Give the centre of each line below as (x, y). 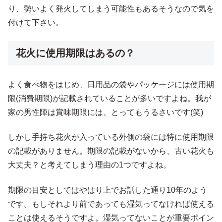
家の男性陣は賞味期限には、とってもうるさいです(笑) (106, 112)
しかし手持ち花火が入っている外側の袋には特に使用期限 (111, 137)
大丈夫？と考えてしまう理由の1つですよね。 (89, 165)
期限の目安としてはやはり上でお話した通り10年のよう (108, 190)
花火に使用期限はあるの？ (75, 53)
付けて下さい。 (36, 23)
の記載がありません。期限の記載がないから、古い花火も (111, 151)
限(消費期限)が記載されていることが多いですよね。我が (110, 98)
